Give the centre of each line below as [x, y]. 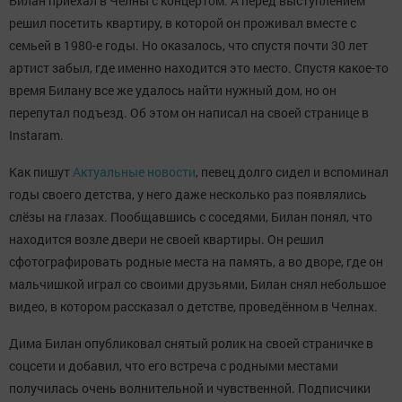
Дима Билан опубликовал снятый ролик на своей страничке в [191, 343]
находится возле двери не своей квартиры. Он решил [166, 239]
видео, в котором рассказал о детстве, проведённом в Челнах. [193, 306]
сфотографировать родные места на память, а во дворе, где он [196, 262]
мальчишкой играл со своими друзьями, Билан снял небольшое [197, 284]
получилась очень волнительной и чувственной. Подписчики [190, 388]
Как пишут [41, 172]
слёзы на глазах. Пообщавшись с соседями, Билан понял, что [191, 217]
